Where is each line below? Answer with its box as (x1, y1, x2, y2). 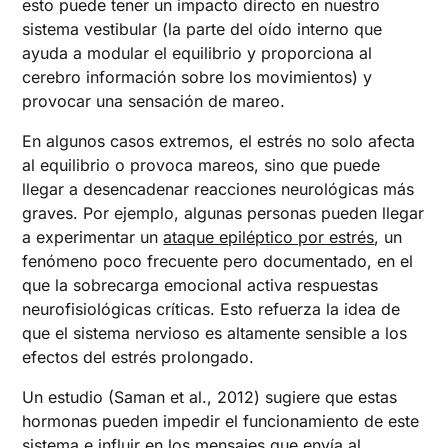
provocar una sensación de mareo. (22, 90, 286, 111)
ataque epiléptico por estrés (163, 226, 375, 247)
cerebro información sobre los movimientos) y (22, 66, 373, 87)
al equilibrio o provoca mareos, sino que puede (22, 154, 381, 175)
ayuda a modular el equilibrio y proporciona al (22, 42, 373, 63)
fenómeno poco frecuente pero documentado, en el (22, 250, 414, 271)
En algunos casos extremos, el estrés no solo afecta (22, 130, 416, 151)
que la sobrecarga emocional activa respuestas (22, 274, 379, 295)
